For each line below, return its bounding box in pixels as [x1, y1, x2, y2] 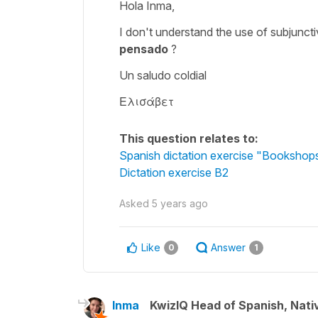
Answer [211, 241, 246, 253]
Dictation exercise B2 [119, 165, 229, 180]
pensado [119, 41, 168, 56]
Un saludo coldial [119, 67, 207, 82]
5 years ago [152, 197, 208, 209]
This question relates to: [119, 131, 258, 146]
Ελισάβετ [119, 94, 174, 109]
